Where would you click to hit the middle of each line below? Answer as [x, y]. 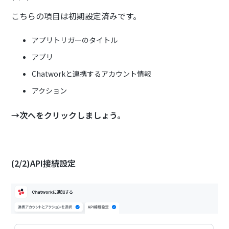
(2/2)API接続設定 [44, 163]
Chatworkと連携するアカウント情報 [92, 74]
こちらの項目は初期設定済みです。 [76, 16]
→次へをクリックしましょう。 [68, 115]
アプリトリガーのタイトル [75, 40]
